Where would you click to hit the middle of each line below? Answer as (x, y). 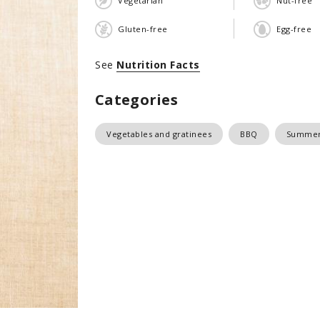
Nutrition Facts (158, 65)
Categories (136, 100)
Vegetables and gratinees (159, 134)
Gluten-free (143, 29)
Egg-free (294, 29)
